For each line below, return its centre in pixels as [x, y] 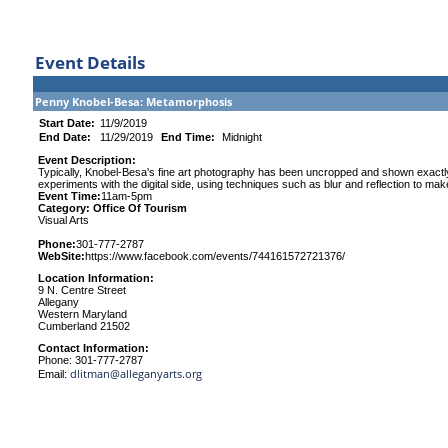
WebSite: [61, 256]
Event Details [90, 62]
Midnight [242, 137]
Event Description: [87, 160]
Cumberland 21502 [84, 326]
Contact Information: [93, 348]
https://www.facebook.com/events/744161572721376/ [215, 256]
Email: [54, 374]
